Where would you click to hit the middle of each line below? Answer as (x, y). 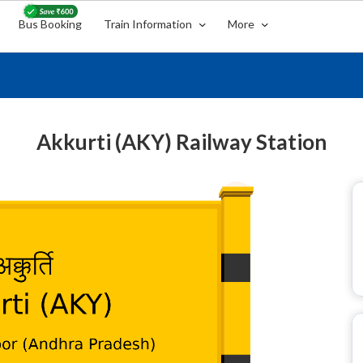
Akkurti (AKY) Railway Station (181, 142)
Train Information (149, 24)
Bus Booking (51, 24)
